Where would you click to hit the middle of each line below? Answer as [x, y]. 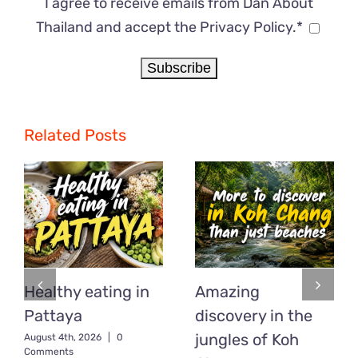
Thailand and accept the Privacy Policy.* [169, 28]
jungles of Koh [247, 340]
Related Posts [75, 135]
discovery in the [254, 316]
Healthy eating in [87, 292]
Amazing [227, 292]
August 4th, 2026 [63, 338]
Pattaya [53, 316]
